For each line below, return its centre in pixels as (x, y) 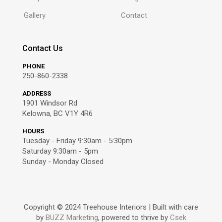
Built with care (174, 207)
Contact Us (43, 48)
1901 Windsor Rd (50, 103)
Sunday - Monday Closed (63, 161)
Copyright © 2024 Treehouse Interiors (86, 207)
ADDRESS (37, 93)
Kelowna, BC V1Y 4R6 (57, 113)
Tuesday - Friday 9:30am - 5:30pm (77, 140)
